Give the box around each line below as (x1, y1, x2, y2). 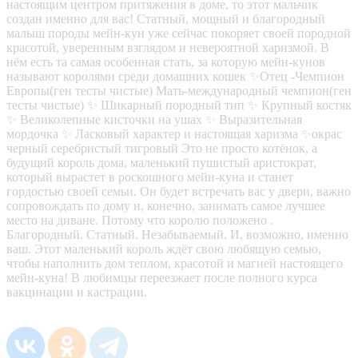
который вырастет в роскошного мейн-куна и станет (6, 169, 293, 184)
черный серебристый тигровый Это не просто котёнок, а (6, 141, 317, 155)
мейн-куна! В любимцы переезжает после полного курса (6, 270, 317, 284)
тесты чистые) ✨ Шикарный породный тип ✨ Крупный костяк (6, 97, 352, 112)
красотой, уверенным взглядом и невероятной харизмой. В (6, 40, 329, 54)
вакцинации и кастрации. (6, 284, 147, 299)
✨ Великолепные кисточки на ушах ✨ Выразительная (6, 112, 302, 126)
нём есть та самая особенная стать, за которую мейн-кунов (6, 54, 325, 69)
